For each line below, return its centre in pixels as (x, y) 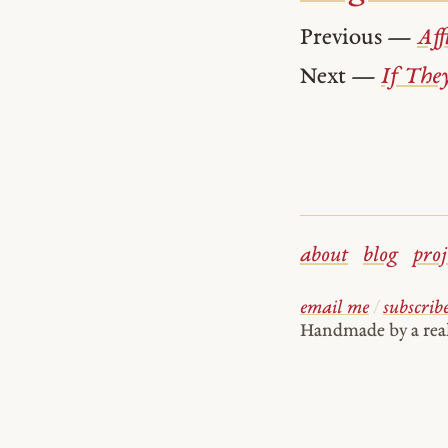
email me (334, 308)
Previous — (358, 38)
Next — (340, 78)
